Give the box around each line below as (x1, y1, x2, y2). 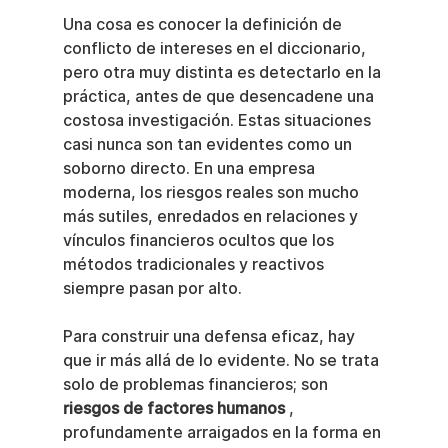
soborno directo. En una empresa (62, 159, 319, 178)
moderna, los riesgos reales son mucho (62, 183, 363, 202)
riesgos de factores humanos (62, 399, 285, 418)
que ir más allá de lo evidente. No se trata (62, 351, 383, 370)
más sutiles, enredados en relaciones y (62, 207, 362, 226)
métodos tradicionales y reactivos (62, 255, 328, 274)
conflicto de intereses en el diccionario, (62, 39, 370, 58)
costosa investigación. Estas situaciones (62, 111, 375, 130)
